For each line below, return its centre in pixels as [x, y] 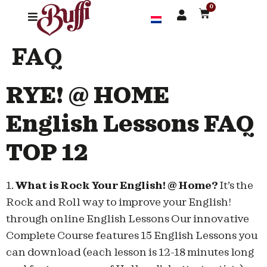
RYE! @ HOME [88, 96]
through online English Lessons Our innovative [128, 219]
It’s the [235, 186]
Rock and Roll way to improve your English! [119, 202]
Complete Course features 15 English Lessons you [132, 236]
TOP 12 [47, 153]
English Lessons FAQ [130, 125]
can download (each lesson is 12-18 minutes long [130, 252]
